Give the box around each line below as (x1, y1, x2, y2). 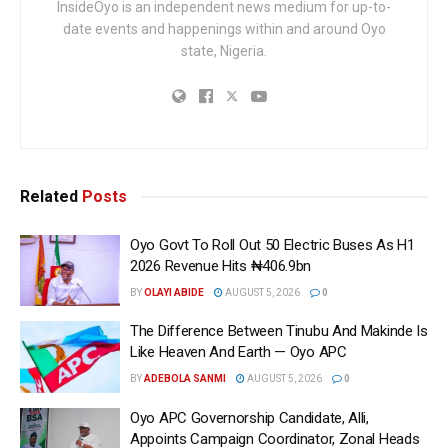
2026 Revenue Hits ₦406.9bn (130, 256, 312, 275)
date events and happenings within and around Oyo (62, 20, 386, 37)
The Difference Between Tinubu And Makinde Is (130, 322, 428, 341)
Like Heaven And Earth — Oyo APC (130, 343, 347, 362)
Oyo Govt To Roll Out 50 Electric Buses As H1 (130, 235, 415, 254)
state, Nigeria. (181, 42, 267, 59)
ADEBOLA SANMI (144, 373, 226, 385)
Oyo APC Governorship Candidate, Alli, (130, 408, 369, 427)
